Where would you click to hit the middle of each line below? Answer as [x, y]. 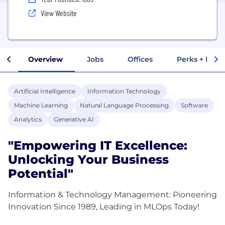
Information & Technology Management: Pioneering [113, 194]
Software [194, 105]
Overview [45, 59]
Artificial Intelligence [45, 91]
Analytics [28, 119]
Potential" [41, 173]
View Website [59, 13]
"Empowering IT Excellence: [98, 145]
